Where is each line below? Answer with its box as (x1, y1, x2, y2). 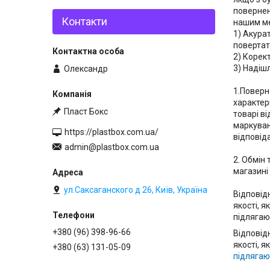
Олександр (64, 63, 108, 74)
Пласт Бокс (64, 107, 108, 117)
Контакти (61, 14, 107, 28)
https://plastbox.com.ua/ (64, 127, 159, 137)
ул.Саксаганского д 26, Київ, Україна (64, 185, 207, 195)
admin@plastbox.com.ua (64, 142, 159, 152)
